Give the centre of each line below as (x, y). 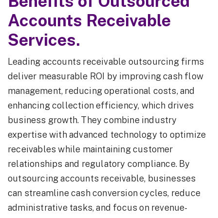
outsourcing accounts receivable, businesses (102, 179)
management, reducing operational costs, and (101, 91)
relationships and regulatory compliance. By (99, 164)
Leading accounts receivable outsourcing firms (106, 62)
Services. (44, 40)
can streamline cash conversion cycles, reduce (104, 193)
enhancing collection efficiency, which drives (101, 106)
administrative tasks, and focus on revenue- (98, 208)
